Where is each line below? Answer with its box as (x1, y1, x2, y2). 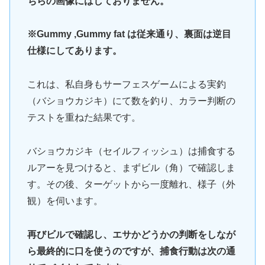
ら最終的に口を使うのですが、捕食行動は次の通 (27, 245, 235, 256)
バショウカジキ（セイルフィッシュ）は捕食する (27, 146, 235, 157)
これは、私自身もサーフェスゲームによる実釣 (27, 79, 226, 90)
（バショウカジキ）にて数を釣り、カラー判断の (27, 96, 235, 106)
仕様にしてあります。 (27, 46, 122, 56)
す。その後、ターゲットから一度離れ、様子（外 (27, 179, 235, 190)
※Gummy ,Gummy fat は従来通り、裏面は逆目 (27, 29, 231, 40)
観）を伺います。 (27, 196, 103, 206)
